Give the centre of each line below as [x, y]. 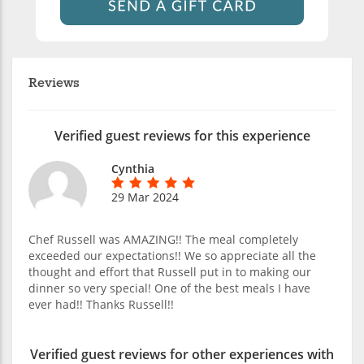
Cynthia [133, 168]
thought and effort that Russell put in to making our [170, 271]
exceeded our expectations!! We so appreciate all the [172, 255]
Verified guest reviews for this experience [182, 135]
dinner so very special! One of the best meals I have [169, 288]
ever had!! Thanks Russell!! [101, 304]
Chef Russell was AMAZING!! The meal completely [163, 239]
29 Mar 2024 [145, 197]
